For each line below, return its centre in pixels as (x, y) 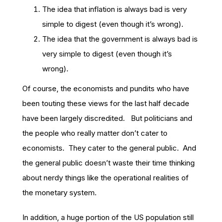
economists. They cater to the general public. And (109, 148)
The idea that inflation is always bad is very (114, 9)
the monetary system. (59, 193)
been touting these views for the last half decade (106, 103)
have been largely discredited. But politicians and (107, 118)
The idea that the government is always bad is (120, 39)
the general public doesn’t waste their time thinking (109, 163)
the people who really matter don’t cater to (95, 133)
